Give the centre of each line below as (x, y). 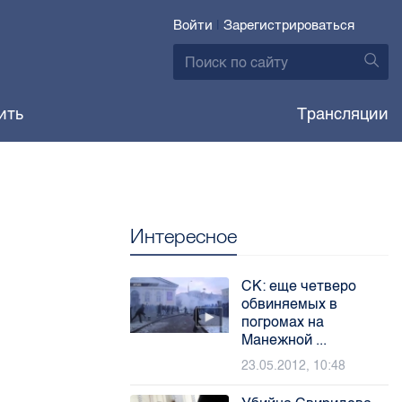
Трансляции (342, 114)
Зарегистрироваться (289, 25)
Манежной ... (284, 340)
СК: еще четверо (299, 286)
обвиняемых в (290, 304)
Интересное (184, 236)
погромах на (283, 322)
